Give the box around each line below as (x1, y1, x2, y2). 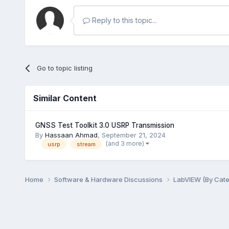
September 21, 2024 (101, 130, 166, 139)
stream (76, 140, 96, 148)
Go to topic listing (36, 63, 93, 72)
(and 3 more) (105, 139, 146, 147)
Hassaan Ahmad (44, 130, 98, 139)
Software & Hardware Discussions (54, 175, 164, 184)
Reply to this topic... (89, 15, 157, 25)
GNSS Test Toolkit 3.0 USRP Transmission (35, 121, 174, 129)
